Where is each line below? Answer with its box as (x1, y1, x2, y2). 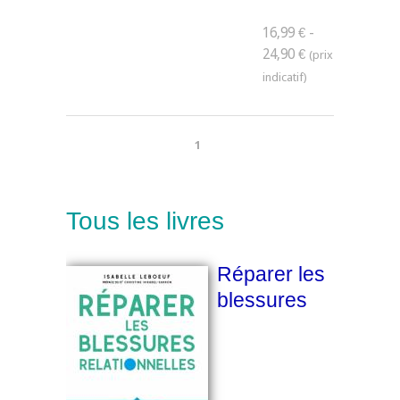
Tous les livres (66, 207, 224, 236)
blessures (217, 288, 307, 312)
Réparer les (217, 262, 325, 287)
